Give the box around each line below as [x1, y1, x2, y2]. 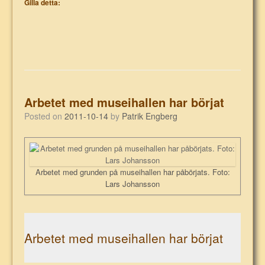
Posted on [30, 110, 64, 122]
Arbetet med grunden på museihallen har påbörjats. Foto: [35, 166, 230, 177]
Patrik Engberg [122, 110, 177, 122]
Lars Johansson [105, 178, 160, 189]
